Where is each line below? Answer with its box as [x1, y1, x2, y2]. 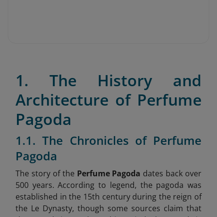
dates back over [140, 168, 201, 179]
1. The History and [15, 70, 201, 91]
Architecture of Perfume [15, 89, 201, 110]
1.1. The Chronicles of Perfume [15, 132, 201, 148]
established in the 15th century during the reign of [15, 191, 201, 202]
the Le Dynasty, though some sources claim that [15, 203, 201, 214]
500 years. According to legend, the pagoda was [15, 180, 201, 190]
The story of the [15, 168, 77, 179]
